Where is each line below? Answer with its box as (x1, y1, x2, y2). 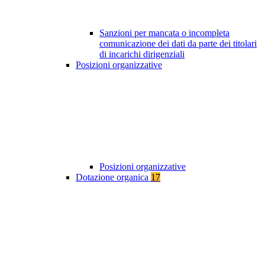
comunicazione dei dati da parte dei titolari (99, 38, 257, 49)
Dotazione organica (76, 172, 151, 183)
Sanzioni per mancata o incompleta (99, 28, 230, 38)
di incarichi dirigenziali (99, 49, 185, 60)
